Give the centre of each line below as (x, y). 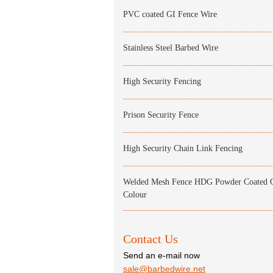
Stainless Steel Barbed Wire (171, 48)
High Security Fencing (162, 81)
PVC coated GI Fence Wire (170, 14)
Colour (135, 195)
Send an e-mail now (161, 255)
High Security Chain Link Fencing (183, 148)
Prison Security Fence (161, 115)
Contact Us (151, 239)
